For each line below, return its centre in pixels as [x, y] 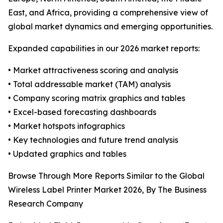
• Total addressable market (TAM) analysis [89, 84]
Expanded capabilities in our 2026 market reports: [104, 49]
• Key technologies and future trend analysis [93, 140]
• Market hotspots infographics [66, 126]
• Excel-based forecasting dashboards [82, 112]
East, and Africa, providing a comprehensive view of [108, 13]
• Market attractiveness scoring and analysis [93, 70]
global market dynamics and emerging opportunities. [110, 27]
